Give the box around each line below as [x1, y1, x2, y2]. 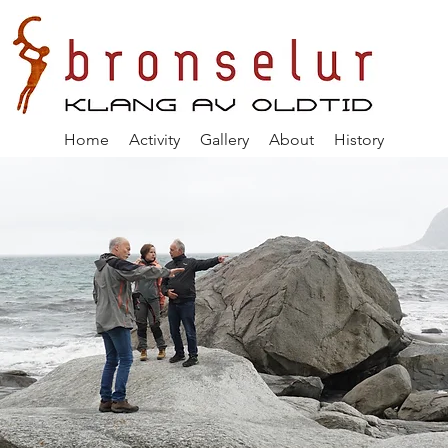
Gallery [200, 130, 249, 149]
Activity [129, 130, 180, 149]
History [334, 130, 384, 149]
